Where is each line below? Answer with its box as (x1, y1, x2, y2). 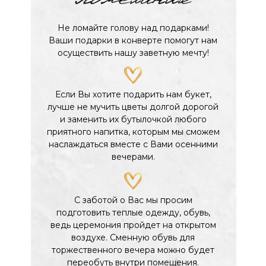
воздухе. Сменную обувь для (71, 232, 195, 243)
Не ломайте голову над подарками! (57, 23, 209, 33)
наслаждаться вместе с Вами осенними (48, 139, 218, 150)
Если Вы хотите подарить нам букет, (55, 89, 211, 100)
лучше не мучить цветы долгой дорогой (47, 102, 218, 112)
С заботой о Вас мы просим (74, 195, 192, 205)
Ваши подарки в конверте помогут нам (49, 35, 217, 46)
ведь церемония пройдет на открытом (50, 220, 216, 230)
